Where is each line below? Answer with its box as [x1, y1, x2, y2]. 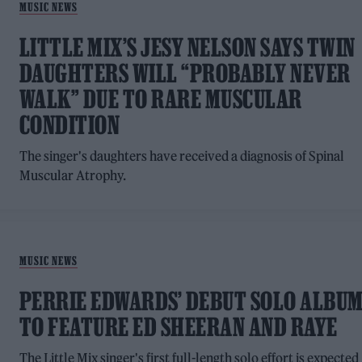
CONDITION [19, 111, 120, 139]
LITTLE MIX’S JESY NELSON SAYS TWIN [19, 33, 356, 61]
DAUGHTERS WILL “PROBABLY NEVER [19, 59, 351, 87]
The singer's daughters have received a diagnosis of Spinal [19, 148, 345, 164]
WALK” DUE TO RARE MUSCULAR [19, 85, 302, 113]
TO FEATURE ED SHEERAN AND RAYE [19, 313, 338, 342]
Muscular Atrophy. [19, 167, 126, 183]
